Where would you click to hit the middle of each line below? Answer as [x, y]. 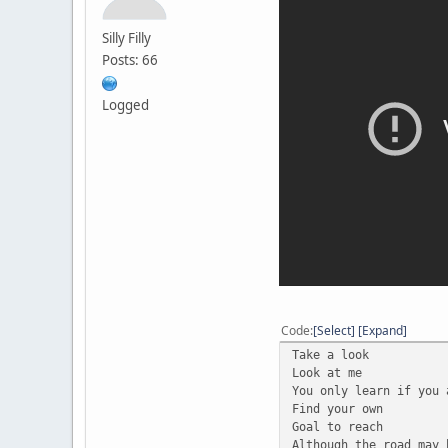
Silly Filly [126, 37]
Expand [382, 330]
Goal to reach [337, 426]
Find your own [337, 408]
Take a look [330, 354]
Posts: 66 [130, 59]
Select [334, 330]
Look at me [327, 372]
